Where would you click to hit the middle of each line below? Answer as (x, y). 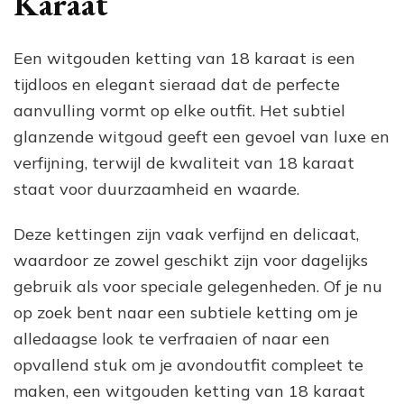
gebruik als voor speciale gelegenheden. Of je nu (198, 287)
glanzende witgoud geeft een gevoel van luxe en (202, 137)
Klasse (239, 26)
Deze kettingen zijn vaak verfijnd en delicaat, (186, 234)
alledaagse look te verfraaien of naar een (172, 339)
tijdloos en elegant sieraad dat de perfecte (177, 85)
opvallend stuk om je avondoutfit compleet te (188, 365)
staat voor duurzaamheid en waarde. (156, 189)
